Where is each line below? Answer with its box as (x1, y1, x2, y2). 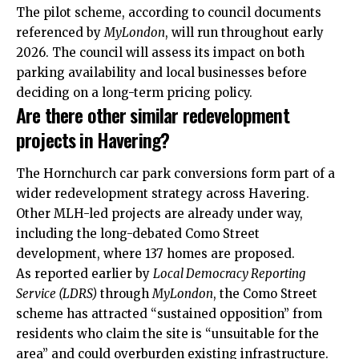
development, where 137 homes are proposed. (16, 245, 295, 261)
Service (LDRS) (16, 285, 97, 301)
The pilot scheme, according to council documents (16, 5, 321, 21)
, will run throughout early (165, 25, 324, 41)
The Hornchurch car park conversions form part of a (16, 165, 335, 181)
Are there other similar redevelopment (16, 100, 289, 130)
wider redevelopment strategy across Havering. (16, 185, 309, 201)
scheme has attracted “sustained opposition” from (16, 305, 322, 321)
